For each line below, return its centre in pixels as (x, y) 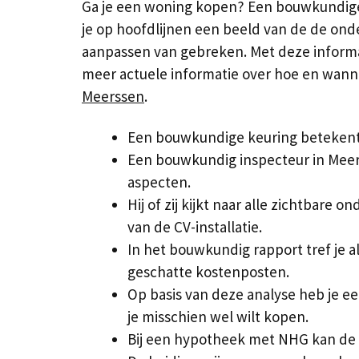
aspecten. (159, 182)
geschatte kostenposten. (208, 271)
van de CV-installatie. (195, 226)
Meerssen (113, 96)
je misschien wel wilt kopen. (218, 316)
